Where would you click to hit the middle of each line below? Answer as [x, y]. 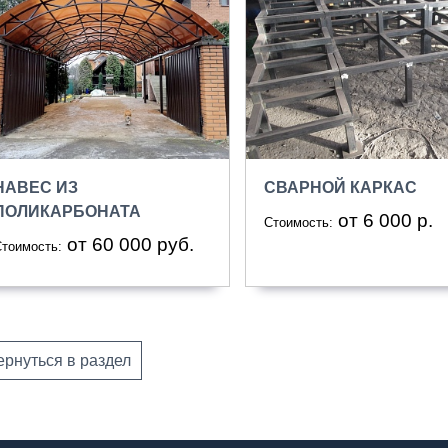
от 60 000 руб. [130, 244]
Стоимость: [298, 222]
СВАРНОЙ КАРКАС [340, 187]
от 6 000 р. [385, 220]
